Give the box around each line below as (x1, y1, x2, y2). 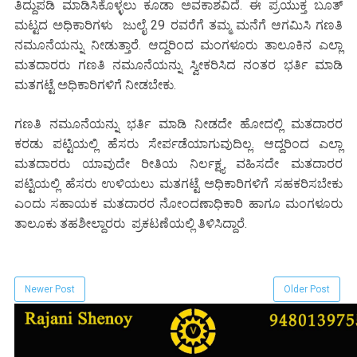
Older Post (284, 284, 330, 296)
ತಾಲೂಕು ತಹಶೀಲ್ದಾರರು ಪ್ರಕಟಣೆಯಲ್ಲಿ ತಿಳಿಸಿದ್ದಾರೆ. (14, 216, 247, 232)
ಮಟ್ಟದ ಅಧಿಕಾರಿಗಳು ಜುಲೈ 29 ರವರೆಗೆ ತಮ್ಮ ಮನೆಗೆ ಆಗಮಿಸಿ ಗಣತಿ (14, 18, 343, 33)
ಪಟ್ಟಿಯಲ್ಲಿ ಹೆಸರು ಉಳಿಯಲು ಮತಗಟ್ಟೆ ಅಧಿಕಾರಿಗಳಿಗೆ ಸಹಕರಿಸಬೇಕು (14, 176, 343, 192)
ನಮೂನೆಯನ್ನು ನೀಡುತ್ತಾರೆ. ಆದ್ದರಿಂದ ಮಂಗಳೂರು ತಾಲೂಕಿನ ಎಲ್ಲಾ (14, 37, 343, 53)
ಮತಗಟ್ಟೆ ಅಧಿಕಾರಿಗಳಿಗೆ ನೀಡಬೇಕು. (14, 77, 176, 93)
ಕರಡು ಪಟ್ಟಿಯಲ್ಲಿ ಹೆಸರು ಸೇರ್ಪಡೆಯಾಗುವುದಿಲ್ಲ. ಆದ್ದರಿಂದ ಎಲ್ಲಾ (14, 136, 343, 152)
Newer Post (25, 284, 75, 296)
